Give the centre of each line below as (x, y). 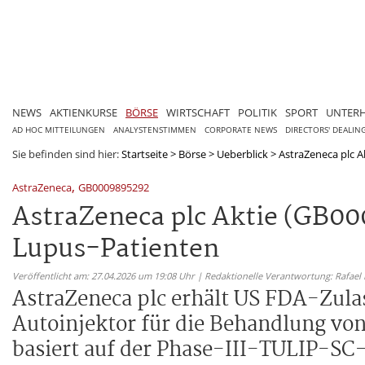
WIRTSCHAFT (198, 112)
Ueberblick (242, 154)
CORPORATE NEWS (241, 130)
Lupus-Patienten (116, 249)
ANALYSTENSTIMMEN (155, 130)
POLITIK (257, 112)
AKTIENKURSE (84, 112)
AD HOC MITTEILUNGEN (59, 130)
